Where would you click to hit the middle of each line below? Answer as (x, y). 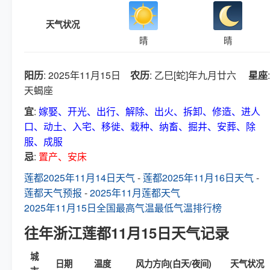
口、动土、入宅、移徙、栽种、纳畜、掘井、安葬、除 (140, 126)
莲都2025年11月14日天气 (80, 177)
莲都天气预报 (53, 193)
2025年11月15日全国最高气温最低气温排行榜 (123, 208)
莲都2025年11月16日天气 (198, 177)
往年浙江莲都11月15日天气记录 (127, 233)
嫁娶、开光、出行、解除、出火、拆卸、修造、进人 (149, 111)
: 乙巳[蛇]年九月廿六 (199, 75)
